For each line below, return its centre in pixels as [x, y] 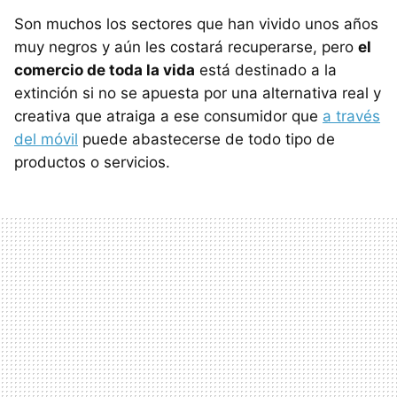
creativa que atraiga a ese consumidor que [168, 116]
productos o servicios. [92, 162]
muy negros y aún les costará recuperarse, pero [186, 47]
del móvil [46, 139]
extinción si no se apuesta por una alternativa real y [198, 93]
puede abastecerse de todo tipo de [206, 139]
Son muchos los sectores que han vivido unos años [196, 23]
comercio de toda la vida [105, 70]
